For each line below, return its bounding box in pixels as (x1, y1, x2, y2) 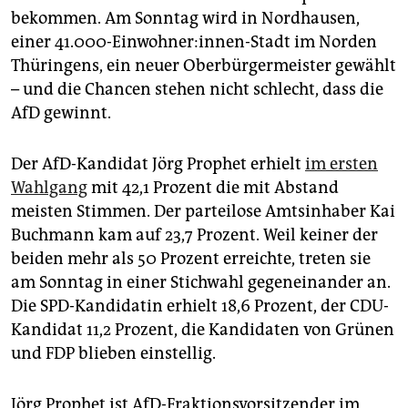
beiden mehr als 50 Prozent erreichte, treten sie (11, 249, 371, 270)
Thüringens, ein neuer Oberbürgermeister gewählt (11, 56, 396, 76)
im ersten (305, 154, 378, 175)
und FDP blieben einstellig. (11, 343, 216, 364)
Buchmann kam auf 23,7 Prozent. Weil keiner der (11, 225, 378, 246)
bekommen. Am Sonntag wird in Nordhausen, (11, 8, 360, 29)
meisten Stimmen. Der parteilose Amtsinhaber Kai (11, 201, 395, 222)
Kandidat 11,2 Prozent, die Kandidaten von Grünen (11, 320, 394, 341)
